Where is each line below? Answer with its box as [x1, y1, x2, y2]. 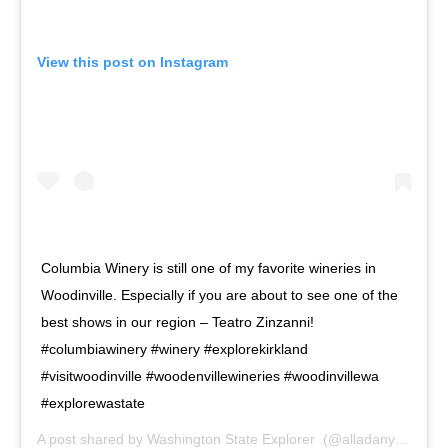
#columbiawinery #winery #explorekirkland [41, 341, 308, 358]
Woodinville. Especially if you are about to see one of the [41, 287, 398, 304]
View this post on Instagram [37, 54, 228, 71]
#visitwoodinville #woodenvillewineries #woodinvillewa [41, 368, 379, 385]
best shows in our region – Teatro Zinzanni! [41, 314, 314, 331]
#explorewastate [41, 395, 145, 412]
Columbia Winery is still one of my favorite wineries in [41, 260, 376, 277]
